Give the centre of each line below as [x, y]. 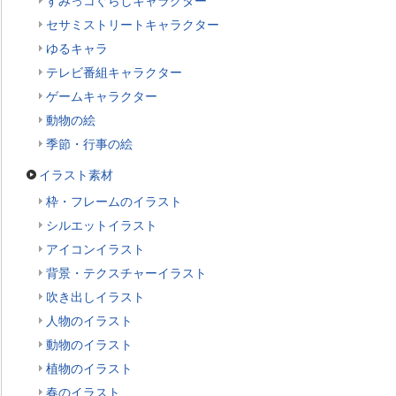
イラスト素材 [76, 175]
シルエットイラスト [102, 225]
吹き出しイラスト [95, 297]
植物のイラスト [89, 369]
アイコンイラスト [95, 249]
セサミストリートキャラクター [133, 25]
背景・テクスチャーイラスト [126, 273]
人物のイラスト [89, 321]
